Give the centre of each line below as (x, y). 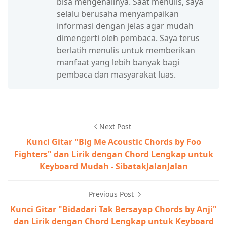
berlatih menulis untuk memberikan (126, 50)
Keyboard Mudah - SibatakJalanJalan (113, 166)
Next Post (115, 126)
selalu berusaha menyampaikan (118, 13)
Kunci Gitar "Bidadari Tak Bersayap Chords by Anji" (113, 209)
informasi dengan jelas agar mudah (125, 26)
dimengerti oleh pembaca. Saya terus (128, 38)
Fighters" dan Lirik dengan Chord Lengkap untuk (113, 154)
